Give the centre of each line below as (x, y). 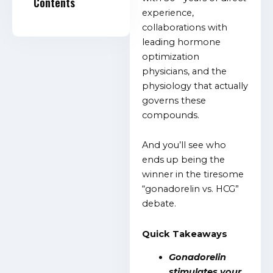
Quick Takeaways (185, 234)
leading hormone (182, 42)
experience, (168, 12)
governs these (174, 100)
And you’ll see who (184, 145)
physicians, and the (185, 71)
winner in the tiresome (193, 175)
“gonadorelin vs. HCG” (191, 189)
